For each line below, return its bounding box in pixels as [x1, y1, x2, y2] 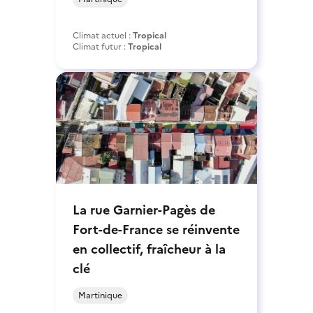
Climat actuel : [73, 29, 133, 42]
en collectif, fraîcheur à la [73, 239, 226, 259]
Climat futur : [73, 40, 128, 53]
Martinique [78, 289, 122, 302]
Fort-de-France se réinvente [73, 219, 240, 239]
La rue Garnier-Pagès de [73, 200, 215, 219]
